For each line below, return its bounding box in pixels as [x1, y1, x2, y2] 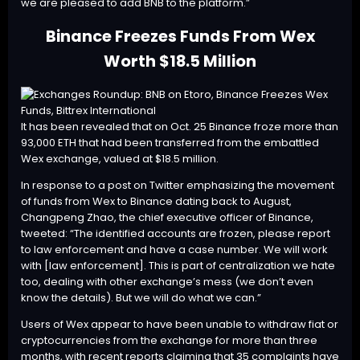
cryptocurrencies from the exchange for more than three [21, 333, 317, 349]
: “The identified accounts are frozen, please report [65, 226, 330, 242]
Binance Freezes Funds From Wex [45, 25, 315, 47]
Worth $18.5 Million [104, 50, 256, 72]
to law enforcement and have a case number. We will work [21, 242, 328, 258]
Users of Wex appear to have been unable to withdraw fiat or [21, 317, 338, 333]
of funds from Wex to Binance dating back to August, [21, 194, 292, 210]
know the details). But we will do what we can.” [21, 290, 261, 306]
